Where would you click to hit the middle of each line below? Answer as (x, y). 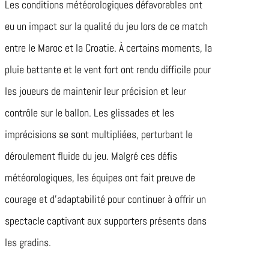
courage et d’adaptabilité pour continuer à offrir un (105, 199)
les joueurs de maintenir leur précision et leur (95, 91)
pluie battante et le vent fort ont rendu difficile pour (108, 70)
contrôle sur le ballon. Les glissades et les (89, 113)
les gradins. (28, 243)
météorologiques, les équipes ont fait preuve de (100, 178)
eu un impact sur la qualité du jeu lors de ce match (106, 26)
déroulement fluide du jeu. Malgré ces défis (91, 156)
